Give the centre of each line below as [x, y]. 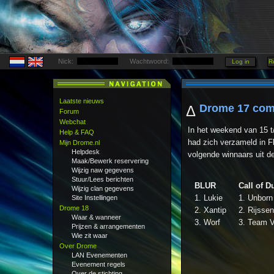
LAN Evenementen [99, 255]
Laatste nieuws [82, 101]
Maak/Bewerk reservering [110, 161]
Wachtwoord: [151, 61]
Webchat [72, 122]
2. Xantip [210, 210]
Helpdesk [86, 152]
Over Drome [78, 246]
